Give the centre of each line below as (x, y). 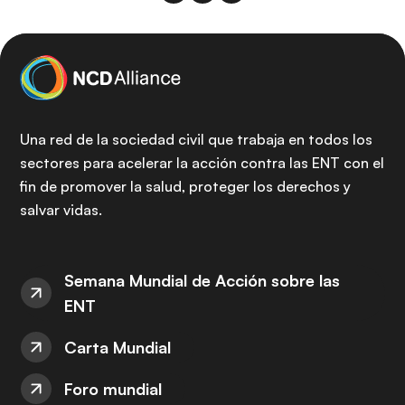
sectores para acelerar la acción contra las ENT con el (202, 163)
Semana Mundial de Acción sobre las (202, 280)
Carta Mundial (118, 347)
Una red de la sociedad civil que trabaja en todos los (196, 139)
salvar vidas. (61, 210)
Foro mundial (113, 389)
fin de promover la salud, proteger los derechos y (185, 186)
